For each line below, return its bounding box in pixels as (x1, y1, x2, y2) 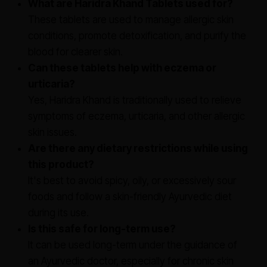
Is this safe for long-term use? (28, 223, 176, 235)
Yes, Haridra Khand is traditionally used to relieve (28, 94, 241, 106)
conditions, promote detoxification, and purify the (28, 30, 246, 42)
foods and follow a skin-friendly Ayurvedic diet (28, 191, 232, 203)
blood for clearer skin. (28, 46, 123, 58)
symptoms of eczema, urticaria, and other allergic (28, 110, 245, 122)
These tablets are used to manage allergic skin (28, 14, 234, 26)
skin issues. (28, 126, 77, 138)
